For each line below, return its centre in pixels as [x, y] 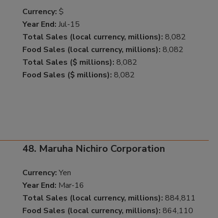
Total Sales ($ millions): [68, 62]
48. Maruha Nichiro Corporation [93, 149]
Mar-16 [70, 186]
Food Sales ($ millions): [67, 75]
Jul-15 [68, 24]
